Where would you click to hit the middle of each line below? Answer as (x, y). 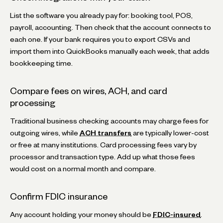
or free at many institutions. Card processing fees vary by (103, 145)
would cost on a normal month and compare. (83, 168)
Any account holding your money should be (81, 214)
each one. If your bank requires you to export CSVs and (100, 39)
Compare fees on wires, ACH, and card (89, 91)
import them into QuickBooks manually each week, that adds (110, 51)
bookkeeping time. (41, 63)
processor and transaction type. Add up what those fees (103, 157)
